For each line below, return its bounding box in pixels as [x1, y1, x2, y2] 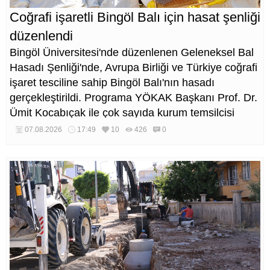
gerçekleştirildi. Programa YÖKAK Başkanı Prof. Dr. [10, 91, 257, 104]
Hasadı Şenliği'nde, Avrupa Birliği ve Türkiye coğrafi [10, 61, 257, 74]
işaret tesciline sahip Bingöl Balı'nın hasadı [10, 76, 215, 89]
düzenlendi [10, 28, 73, 43]
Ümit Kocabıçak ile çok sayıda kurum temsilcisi [10, 106, 234, 119]
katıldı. [10, 121, 42, 134]
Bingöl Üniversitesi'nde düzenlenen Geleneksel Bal [10, 46, 254, 58]
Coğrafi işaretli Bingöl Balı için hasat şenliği [10, 9, 260, 25]
